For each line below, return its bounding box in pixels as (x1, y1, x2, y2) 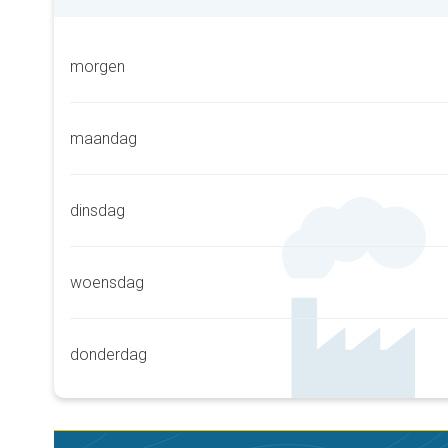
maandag (70, 129, 137, 148)
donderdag (70, 345, 147, 364)
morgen (70, 57, 125, 76)
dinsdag (70, 201, 125, 220)
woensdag (70, 273, 144, 292)
